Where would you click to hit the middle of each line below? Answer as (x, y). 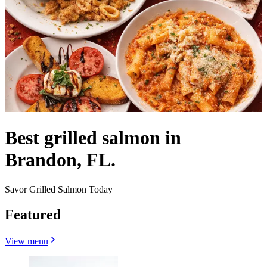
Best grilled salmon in (93, 138)
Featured (33, 214)
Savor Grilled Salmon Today (59, 189)
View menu (27, 241)
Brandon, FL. (60, 160)
